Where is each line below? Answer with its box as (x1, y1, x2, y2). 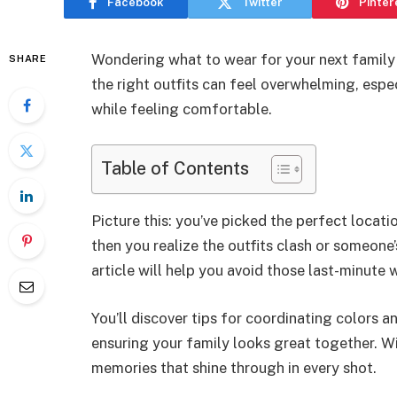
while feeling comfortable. (91, 100, 272, 118)
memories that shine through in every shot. (91, 358, 377, 377)
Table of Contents (101, 157, 249, 178)
